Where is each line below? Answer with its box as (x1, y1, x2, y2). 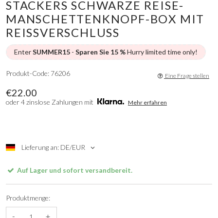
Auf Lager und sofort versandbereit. (15, 165, 132, 174)
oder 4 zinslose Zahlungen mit (6, 97, 95, 106)
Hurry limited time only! (127, 47, 198, 56)
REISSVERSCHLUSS (6, 25, 113, 39)
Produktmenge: (6, 193, 50, 202)
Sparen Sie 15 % (75, 47, 127, 56)
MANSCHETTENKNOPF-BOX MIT (6, 11, 205, 26)
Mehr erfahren (128, 98, 167, 106)
